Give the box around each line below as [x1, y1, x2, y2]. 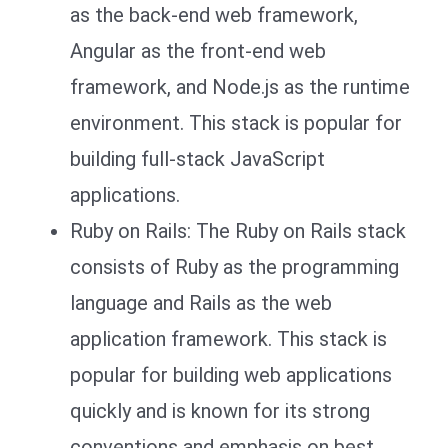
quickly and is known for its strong [70, 398, 370, 423]
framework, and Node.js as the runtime [70, 74, 410, 99]
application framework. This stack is [70, 326, 387, 351]
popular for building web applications [70, 362, 392, 387]
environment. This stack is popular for [70, 110, 402, 135]
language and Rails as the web [70, 290, 332, 315]
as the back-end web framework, [70, 2, 358, 27]
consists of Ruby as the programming [70, 254, 399, 279]
